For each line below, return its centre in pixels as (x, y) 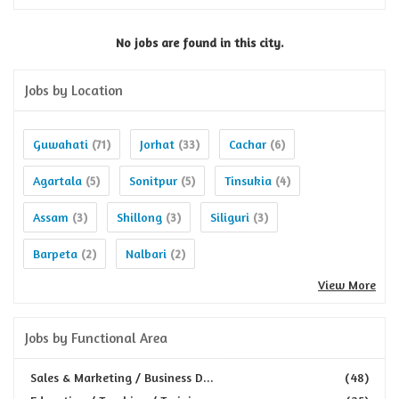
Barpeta (55, 253)
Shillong (139, 217)
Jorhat (157, 144)
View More (347, 285)
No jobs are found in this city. (199, 42)
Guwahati (61, 144)
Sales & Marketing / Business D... (122, 377)
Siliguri (230, 217)
